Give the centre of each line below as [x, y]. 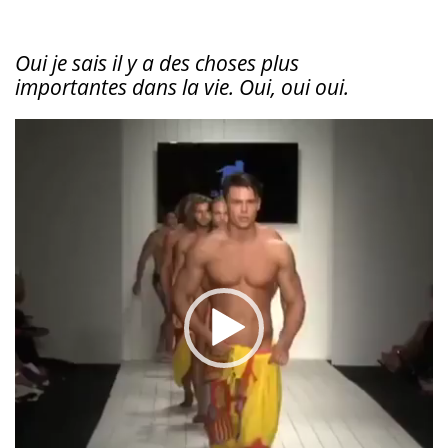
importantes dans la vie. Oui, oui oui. [182, 86]
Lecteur [42, 129]
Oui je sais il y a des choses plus [157, 62]
